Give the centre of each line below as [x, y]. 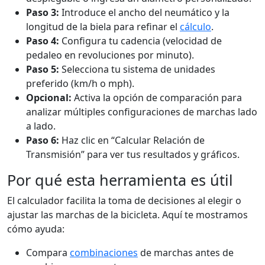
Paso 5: [43, 69]
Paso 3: [43, 12]
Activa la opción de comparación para [157, 97]
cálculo [195, 26]
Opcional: [49, 97]
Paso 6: [43, 140]
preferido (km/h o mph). [80, 83]
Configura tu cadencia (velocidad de [140, 41]
